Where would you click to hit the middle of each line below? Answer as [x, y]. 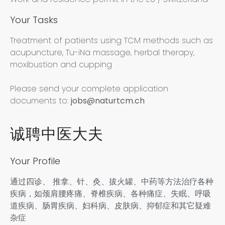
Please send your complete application [89, 89]
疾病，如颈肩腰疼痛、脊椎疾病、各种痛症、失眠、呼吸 [110, 194]
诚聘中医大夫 [57, 134]
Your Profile [35, 161]
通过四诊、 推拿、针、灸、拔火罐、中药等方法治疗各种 [112, 182]
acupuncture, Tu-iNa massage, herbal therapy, [102, 52]
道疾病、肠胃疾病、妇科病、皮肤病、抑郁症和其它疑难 [110, 206]
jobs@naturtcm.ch [108, 101]
